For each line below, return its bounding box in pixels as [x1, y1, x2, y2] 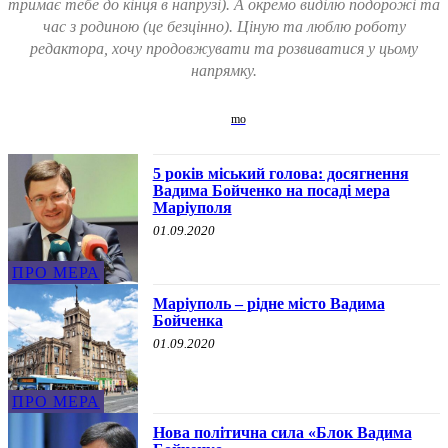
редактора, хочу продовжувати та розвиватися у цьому [30, 40, 418, 57]
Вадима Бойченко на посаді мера [152, 182, 390, 199]
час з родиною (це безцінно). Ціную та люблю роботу [42, 18, 406, 35]
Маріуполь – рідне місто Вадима [152, 294, 385, 312]
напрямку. [191, 62, 257, 79]
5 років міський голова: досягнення [152, 165, 409, 182]
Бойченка [152, 311, 223, 329]
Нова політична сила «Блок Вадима [152, 424, 412, 442]
